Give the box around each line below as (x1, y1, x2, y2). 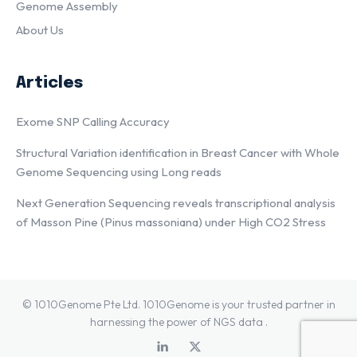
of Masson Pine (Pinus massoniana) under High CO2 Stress (16, 214, 326, 229)
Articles (16, 74, 83, 92)
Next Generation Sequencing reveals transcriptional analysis (16, 194, 335, 210)
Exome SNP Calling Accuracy (16, 113, 170, 129)
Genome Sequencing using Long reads (16, 163, 222, 179)
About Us (16, 22, 64, 37)
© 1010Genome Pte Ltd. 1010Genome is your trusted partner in (22, 296, 335, 312)
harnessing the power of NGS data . (89, 314, 268, 329)
